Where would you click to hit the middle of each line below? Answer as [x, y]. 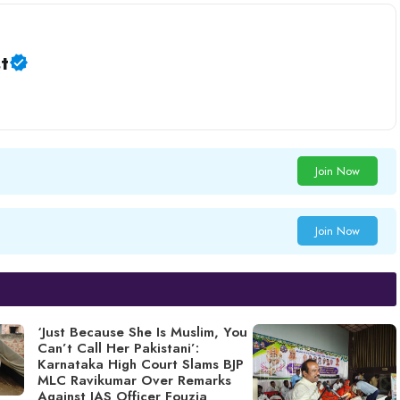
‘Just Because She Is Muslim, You [142, 332]
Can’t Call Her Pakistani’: [118, 348]
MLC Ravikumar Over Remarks [134, 380]
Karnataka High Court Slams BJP [140, 364]
